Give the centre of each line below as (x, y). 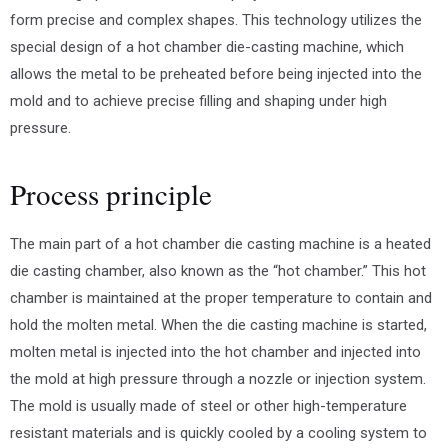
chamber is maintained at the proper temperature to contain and (221, 298)
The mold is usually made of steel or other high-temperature (208, 406)
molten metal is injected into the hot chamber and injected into (215, 352)
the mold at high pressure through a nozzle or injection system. (218, 379)
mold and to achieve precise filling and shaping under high (198, 101)
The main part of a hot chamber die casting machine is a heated (220, 244)
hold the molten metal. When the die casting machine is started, (218, 325)
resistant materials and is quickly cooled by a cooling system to (218, 433)
